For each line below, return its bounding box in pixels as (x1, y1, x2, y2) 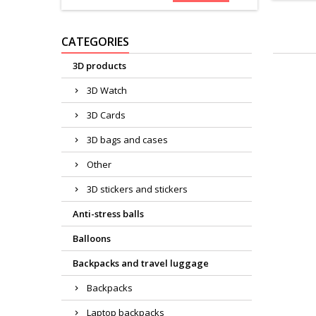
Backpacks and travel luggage (73, 257, 209, 270)
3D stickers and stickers (87, 183, 188, 196)
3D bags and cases (87, 133, 168, 147)
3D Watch (87, 84, 127, 97)
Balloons (73, 232, 111, 245)
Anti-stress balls (73, 207, 144, 221)
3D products (73, 59, 126, 73)
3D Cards (87, 109, 126, 122)
